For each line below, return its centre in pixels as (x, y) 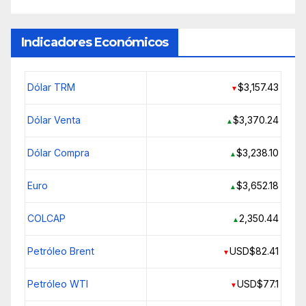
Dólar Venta (54, 120)
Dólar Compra (58, 153)
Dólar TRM (51, 87)
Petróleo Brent (60, 251)
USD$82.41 (254, 251)
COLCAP (46, 219)
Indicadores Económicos (95, 43)
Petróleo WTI (57, 284)
